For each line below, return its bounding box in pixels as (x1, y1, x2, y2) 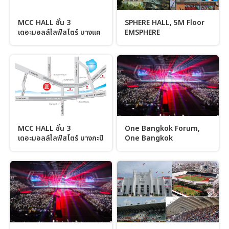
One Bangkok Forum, (125, 123, 200, 134)
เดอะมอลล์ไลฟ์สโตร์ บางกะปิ (18, 133, 104, 144)
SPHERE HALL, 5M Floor (125, 17, 204, 28)
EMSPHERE (125, 27, 160, 38)
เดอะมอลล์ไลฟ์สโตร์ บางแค (18, 27, 101, 38)
